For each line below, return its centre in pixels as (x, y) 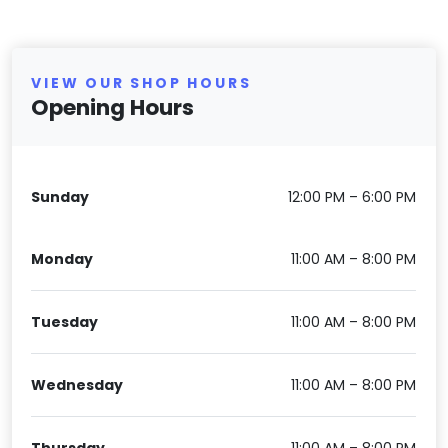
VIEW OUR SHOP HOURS (141, 83)
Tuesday (65, 321)
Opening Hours (113, 108)
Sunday (60, 196)
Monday (62, 258)
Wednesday (77, 384)
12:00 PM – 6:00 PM (352, 196)
